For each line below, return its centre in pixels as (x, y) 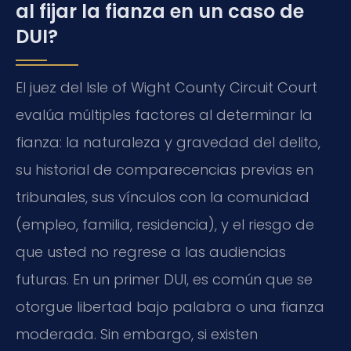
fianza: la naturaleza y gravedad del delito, (168, 142)
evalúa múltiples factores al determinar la (164, 114)
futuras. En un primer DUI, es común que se (164, 279)
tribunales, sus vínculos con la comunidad (163, 197)
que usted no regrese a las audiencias (151, 251)
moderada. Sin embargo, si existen (137, 334)
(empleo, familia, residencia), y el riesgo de (165, 224)
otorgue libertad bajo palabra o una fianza (170, 306)
